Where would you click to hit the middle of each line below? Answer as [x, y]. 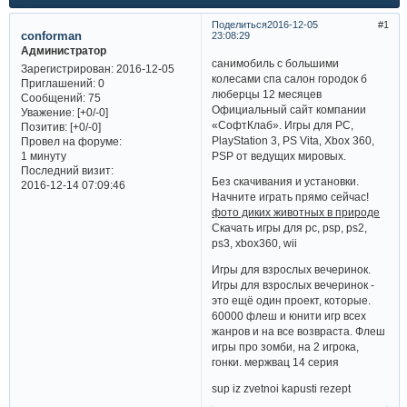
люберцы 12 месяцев [267, 94]
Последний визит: [67, 171]
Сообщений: [53, 98]
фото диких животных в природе [296, 213]
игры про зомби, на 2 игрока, [286, 347]
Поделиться [239, 24]
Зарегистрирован [65, 69]
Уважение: [47, 113]
